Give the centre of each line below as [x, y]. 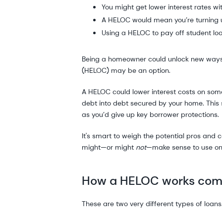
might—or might [109, 147]
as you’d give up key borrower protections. [151, 114]
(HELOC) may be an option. [126, 70]
